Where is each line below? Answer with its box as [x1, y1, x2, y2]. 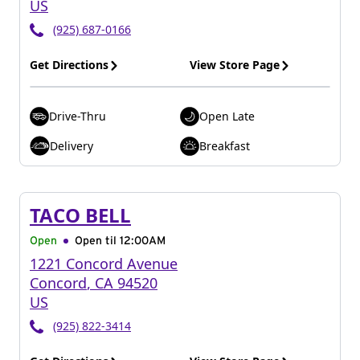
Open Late [199, 108, 255, 124]
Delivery [50, 137, 93, 153]
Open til [75, 235, 120, 247]
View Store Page [190, 57, 280, 72]
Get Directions [30, 57, 108, 72]
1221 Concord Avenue [30, 254, 178, 273]
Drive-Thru [49, 108, 106, 124]
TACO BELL [30, 202, 131, 228]
